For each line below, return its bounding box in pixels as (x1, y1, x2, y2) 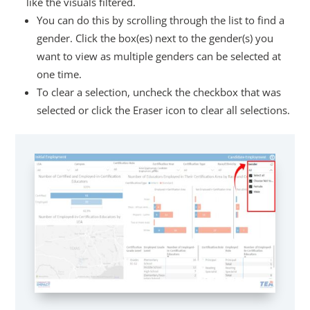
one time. (37, 66, 82, 81)
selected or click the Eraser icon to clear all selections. (37, 102, 291, 117)
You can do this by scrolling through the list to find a (37, 12, 285, 27)
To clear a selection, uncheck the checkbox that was (37, 84, 282, 99)
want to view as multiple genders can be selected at (37, 48, 282, 63)
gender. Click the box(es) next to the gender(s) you (37, 30, 274, 45)
